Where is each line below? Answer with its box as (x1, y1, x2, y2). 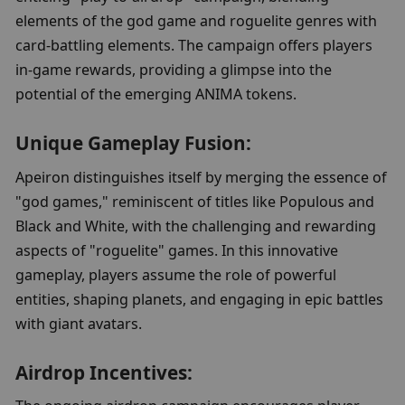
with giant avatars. (15, 313, 143, 334)
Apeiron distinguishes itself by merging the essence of (15, 166, 388, 187)
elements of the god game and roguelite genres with (15, 10, 378, 31)
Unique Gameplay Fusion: (15, 130, 252, 156)
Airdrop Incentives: (15, 360, 193, 386)
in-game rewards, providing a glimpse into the (15, 59, 333, 80)
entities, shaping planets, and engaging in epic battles (15, 288, 384, 309)
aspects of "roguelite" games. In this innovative (15, 240, 339, 260)
